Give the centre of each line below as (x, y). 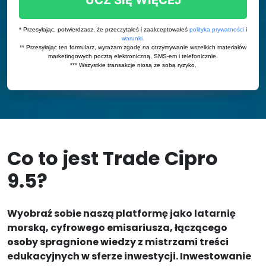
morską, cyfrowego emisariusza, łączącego (117, 228)
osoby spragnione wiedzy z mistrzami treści (118, 242)
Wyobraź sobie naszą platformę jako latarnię (121, 213)
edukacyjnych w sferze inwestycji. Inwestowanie (129, 256)
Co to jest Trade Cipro (113, 158)
